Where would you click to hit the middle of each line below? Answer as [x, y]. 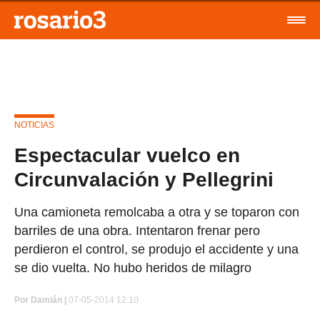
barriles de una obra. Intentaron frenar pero [137, 231]
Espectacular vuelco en [127, 155]
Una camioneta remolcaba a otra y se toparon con [157, 212]
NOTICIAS [34, 125]
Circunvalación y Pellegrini [144, 180]
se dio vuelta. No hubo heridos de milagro [133, 268]
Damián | [49, 300]
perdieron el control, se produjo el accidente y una [156, 249]
